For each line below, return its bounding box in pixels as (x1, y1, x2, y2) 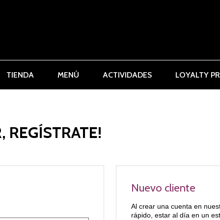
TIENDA (6, 70, 34, 80)
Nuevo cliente (131, 180, 195, 194)
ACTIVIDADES (103, 70, 152, 80)
